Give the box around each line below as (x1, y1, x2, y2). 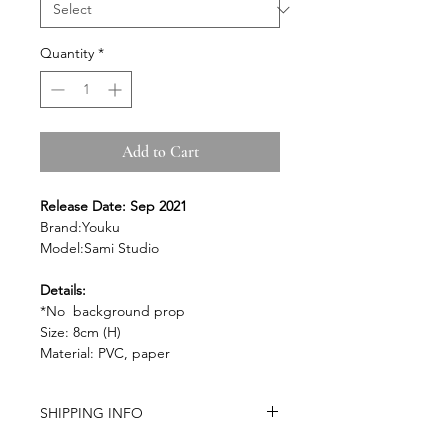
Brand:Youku (40, 218, 120, 236)
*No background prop (40, 302, 185, 320)
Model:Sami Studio (40, 239, 159, 257)
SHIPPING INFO (40, 404, 143, 422)
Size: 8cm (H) (40, 323, 121, 341)
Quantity (40, 44, 94, 62)
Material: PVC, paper (40, 344, 170, 362)
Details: (40, 281, 86, 299)
